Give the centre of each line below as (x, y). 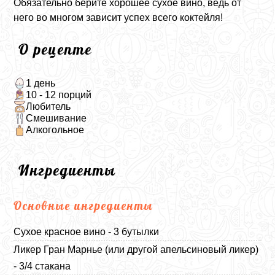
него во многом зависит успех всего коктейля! (118, 17)
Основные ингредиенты (84, 205)
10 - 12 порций (58, 95)
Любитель (48, 106)
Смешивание (56, 118)
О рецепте (56, 49)
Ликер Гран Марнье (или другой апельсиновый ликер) (136, 249)
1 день (40, 83)
